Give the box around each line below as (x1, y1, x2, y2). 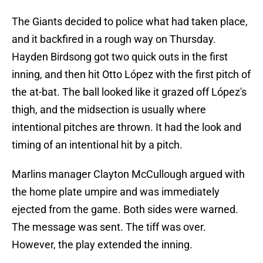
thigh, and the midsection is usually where (12, 103, 206, 116)
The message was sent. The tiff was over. (12, 221, 206, 234)
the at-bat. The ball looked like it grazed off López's (12, 86, 247, 99)
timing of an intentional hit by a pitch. (12, 139, 183, 151)
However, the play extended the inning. (12, 238, 193, 251)
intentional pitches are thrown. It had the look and (12, 121, 241, 134)
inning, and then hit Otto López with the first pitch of (12, 68, 251, 81)
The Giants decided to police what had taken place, (12, 15, 248, 28)
